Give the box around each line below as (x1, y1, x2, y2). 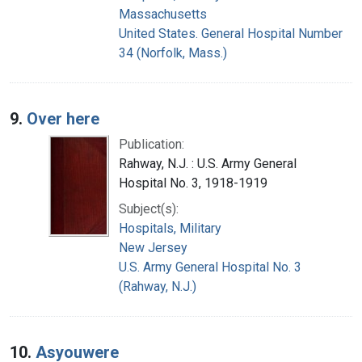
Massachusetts (119, 6, 207, 22)
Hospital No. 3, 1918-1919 (119, 175, 267, 191)
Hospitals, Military (119, 220, 221, 236)
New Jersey (119, 239, 187, 255)
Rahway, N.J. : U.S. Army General (119, 155, 297, 171)
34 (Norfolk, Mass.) (119, 44, 227, 61)
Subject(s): (119, 200, 179, 217)
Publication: (119, 136, 184, 152)
